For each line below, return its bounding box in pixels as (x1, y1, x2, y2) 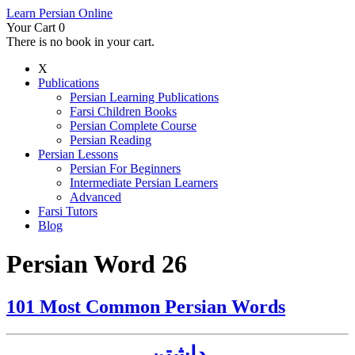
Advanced (70, 190, 121, 204)
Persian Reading (70, 133, 151, 147)
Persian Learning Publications (70, 90, 219, 104)
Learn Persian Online (6, 6, 113, 20)
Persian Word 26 (6, 250, 187, 279)
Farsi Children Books (70, 105, 177, 118)
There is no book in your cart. (6, 35, 155, 48)
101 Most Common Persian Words (6, 296, 285, 317)
